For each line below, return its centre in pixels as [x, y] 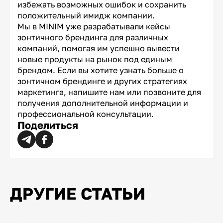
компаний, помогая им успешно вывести [99, 49]
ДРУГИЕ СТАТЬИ [78, 193]
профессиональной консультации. [86, 114]
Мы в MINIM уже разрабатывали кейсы [94, 27]
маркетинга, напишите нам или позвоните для [109, 92]
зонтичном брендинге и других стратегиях [102, 81]
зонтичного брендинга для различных [93, 38]
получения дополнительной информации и [103, 103]
